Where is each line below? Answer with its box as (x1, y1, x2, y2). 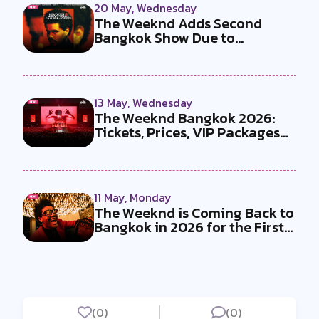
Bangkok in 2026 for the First (94, 216, 284, 238)
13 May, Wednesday (94, 93, 193, 111)
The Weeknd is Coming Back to (94, 202, 294, 224)
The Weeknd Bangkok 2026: (94, 107, 276, 129)
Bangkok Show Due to (94, 26, 235, 48)
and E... (94, 135, 139, 157)
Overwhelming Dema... (94, 41, 239, 63)
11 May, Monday (94, 188, 172, 206)
